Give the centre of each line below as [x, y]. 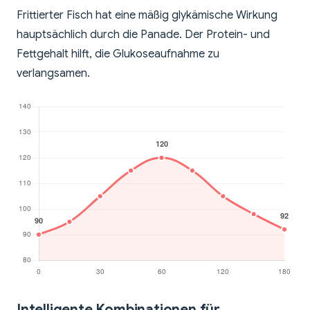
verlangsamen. [53, 74]
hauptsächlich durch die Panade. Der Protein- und [143, 35]
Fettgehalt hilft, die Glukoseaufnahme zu [118, 54]
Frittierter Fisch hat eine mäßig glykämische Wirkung [147, 16]
